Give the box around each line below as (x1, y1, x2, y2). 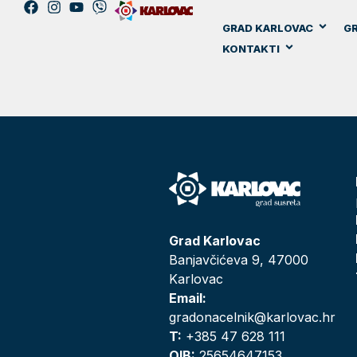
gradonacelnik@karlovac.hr (168, 308, 335, 325)
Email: (168, 289, 206, 306)
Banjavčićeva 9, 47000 (168, 251, 308, 268)
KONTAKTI (222, 42, 280, 55)
